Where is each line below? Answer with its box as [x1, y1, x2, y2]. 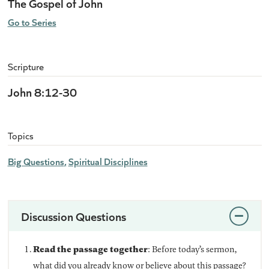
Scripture [7, 60, 44, 73]
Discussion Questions [20, 208, 126, 225]
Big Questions [7, 155, 64, 168]
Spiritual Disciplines [68, 155, 148, 168]
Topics [7, 129, 34, 142]
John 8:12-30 [7, 83, 77, 100]
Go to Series [7, 16, 56, 29]
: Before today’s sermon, [147, 243, 237, 256]
